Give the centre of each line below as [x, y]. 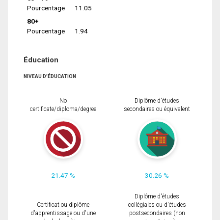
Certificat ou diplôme [63, 205]
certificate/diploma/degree [63, 109]
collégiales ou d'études [157, 205]
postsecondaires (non [157, 213]
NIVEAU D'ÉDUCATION [50, 77]
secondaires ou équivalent [157, 109]
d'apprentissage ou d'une [63, 213]
